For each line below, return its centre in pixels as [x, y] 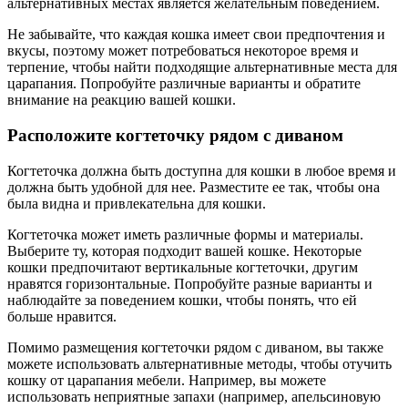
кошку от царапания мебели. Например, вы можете [167, 380]
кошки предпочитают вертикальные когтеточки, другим [183, 267]
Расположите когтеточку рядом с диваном [175, 136]
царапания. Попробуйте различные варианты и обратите [184, 84]
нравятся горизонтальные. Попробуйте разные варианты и [190, 283]
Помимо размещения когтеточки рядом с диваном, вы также [195, 347]
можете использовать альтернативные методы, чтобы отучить [199, 363]
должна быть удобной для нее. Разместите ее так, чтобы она [194, 187]
